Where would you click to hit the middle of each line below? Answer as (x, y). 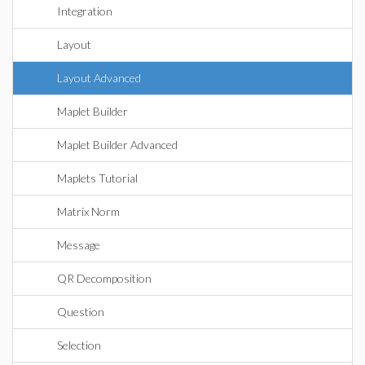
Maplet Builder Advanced (117, 145)
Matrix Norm (88, 211)
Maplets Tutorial (97, 178)
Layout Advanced (99, 78)
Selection (79, 345)
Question (81, 312)
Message (79, 245)
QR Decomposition (104, 278)
